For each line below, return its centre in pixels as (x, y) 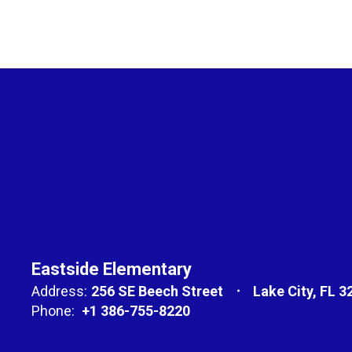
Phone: (53, 310)
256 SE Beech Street (157, 291)
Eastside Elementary (112, 269)
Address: (59, 291)
